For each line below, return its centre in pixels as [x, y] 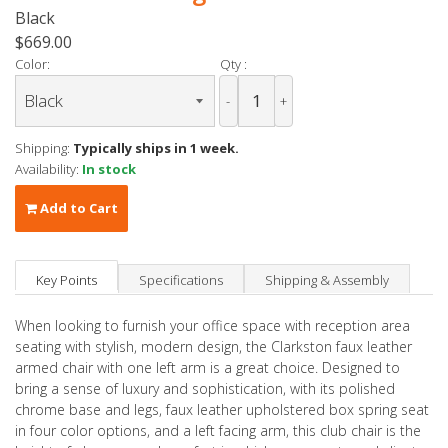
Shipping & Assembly [327, 280]
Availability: [48, 169]
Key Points [66, 280]
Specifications [181, 280]
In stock [109, 169]
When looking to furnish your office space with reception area [212, 326]
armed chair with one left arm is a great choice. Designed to [207, 368]
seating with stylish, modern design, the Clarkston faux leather [213, 347]
